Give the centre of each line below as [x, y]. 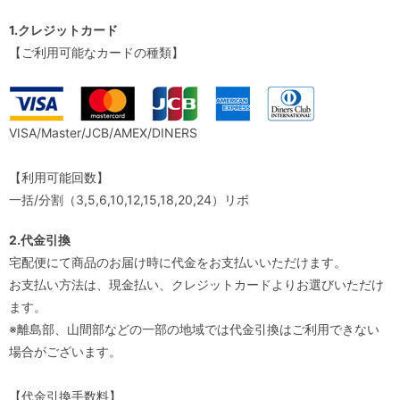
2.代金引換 [40, 240]
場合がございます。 [65, 351]
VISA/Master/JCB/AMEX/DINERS [103, 133]
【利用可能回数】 [59, 177]
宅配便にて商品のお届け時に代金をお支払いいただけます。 [178, 262]
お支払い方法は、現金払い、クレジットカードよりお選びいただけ [196, 284]
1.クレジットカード [63, 30]
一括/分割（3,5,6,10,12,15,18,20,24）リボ [129, 200]
